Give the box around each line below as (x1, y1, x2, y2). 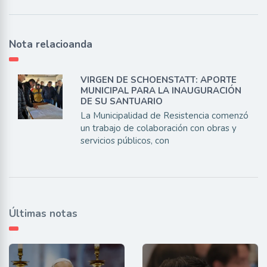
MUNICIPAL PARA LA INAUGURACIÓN (80, 85, 241, 97)
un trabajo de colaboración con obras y (80, 122, 237, 135)
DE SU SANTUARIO (80, 95, 163, 108)
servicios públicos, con (80, 135, 169, 147)
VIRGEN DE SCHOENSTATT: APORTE (80, 74, 237, 86)
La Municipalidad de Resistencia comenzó (80, 110, 249, 122)
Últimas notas (9, 207, 77, 221)
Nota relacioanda (9, 38, 92, 52)
